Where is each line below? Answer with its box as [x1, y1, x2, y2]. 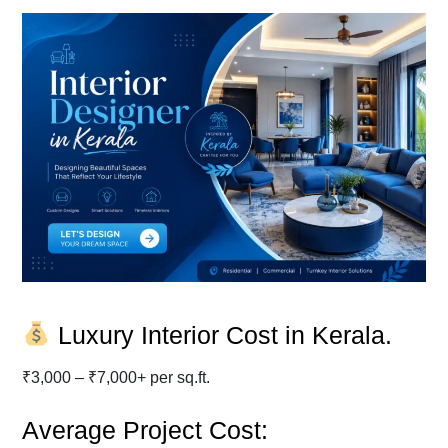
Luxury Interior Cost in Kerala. [50, 320, 392, 349]
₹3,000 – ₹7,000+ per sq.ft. [22, 368, 210, 386]
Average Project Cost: [22, 415, 268, 444]
